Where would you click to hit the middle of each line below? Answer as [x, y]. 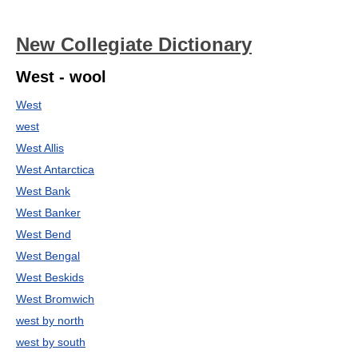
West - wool [61, 77]
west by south [51, 342]
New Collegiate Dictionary [134, 44]
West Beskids [50, 277]
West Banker [48, 213]
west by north [50, 320]
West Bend [44, 234]
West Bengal [48, 256]
